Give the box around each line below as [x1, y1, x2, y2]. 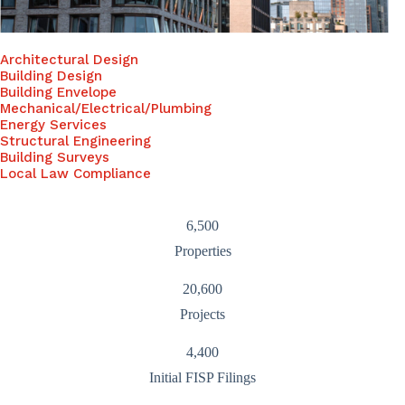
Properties [174, 242, 231, 259]
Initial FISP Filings [149, 369, 256, 385]
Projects [180, 306, 225, 322]
